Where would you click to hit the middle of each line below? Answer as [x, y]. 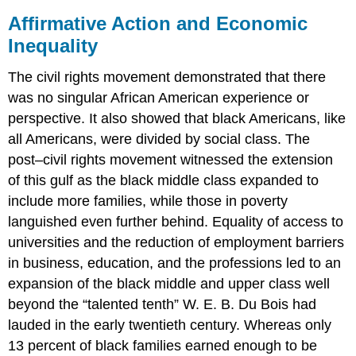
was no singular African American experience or [159, 98]
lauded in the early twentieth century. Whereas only [170, 325]
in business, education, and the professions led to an [175, 263]
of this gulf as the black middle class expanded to [164, 181]
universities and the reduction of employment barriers [176, 243]
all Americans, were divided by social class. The [159, 139]
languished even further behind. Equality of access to [176, 222]
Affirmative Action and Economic [158, 23]
